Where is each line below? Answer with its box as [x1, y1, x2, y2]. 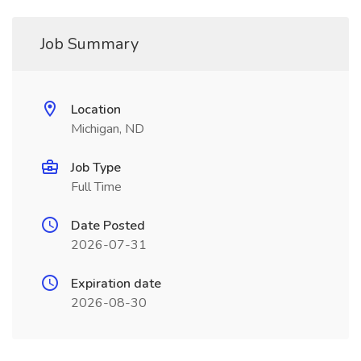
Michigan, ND [71, 120, 144, 138]
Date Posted [71, 217, 145, 234]
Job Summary [40, 33, 139, 55]
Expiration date [71, 275, 161, 293]
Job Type [71, 159, 121, 176]
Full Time [71, 178, 122, 196]
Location [71, 101, 121, 118]
